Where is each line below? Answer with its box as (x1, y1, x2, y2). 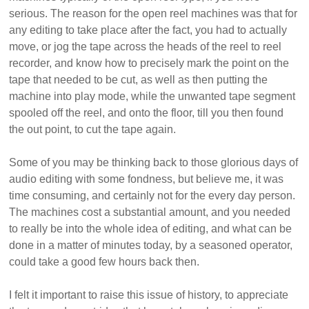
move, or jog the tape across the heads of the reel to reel (9, 41, 282, 53)
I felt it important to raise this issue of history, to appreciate (9, 289, 289, 301)
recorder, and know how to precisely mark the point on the (9, 57, 290, 70)
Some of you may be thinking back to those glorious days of (9, 157, 299, 169)
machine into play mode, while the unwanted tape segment (9, 90, 296, 103)
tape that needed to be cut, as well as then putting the (9, 74, 268, 86)
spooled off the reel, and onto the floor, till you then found (9, 107, 284, 119)
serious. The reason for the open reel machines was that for (9, 8, 298, 20)
